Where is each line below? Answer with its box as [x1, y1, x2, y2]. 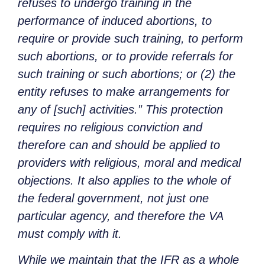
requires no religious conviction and [18, 121, 202, 134]
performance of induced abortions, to [18, 14, 212, 28]
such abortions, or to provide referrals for [18, 50, 233, 63]
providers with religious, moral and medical [18, 156, 241, 170]
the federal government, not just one [18, 192, 209, 205]
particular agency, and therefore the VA [18, 209, 223, 223]
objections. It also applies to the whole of [18, 174, 231, 188]
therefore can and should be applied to [18, 138, 220, 152]
